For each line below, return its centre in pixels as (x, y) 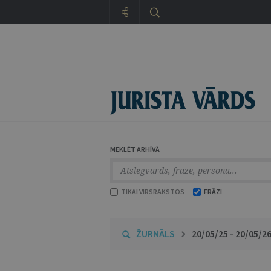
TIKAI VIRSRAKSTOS (152, 191)
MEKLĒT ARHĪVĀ (135, 149)
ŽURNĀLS (155, 233)
